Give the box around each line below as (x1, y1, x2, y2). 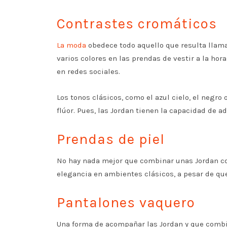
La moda (57, 41, 86, 50)
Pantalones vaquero (57, 194, 195, 211)
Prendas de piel (57, 131, 165, 147)
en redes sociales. (57, 67, 120, 76)
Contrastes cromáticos (57, 15, 217, 32)
